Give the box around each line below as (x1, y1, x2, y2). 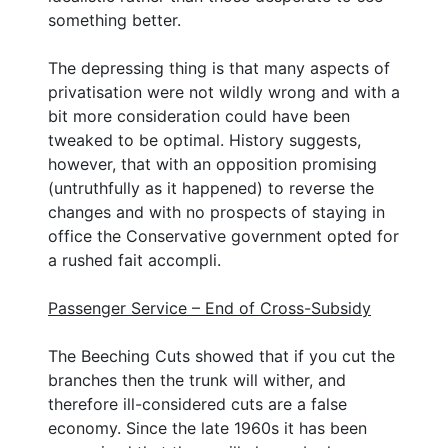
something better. (48, 9, 181, 30)
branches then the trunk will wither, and (48, 369, 346, 390)
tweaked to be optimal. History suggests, (48, 129, 361, 150)
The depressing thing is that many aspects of (48, 57, 390, 78)
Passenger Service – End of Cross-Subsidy (48, 297, 371, 318)
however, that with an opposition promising (48, 153, 377, 174)
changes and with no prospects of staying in (48, 201, 385, 222)
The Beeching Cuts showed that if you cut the (48, 345, 395, 366)
